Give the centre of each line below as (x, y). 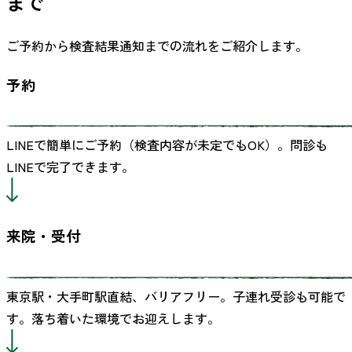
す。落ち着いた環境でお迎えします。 (113, 318)
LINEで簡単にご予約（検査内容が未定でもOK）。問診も (167, 145)
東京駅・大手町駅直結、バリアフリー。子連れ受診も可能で (176, 296)
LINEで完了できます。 (70, 167)
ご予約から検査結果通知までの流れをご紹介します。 (157, 45)
